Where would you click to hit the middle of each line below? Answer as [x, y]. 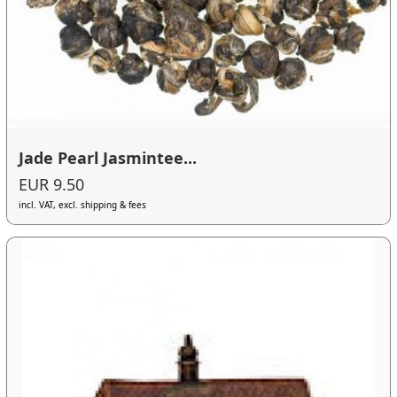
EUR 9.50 [52, 185]
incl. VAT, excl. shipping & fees [83, 205]
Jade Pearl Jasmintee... [108, 158]
